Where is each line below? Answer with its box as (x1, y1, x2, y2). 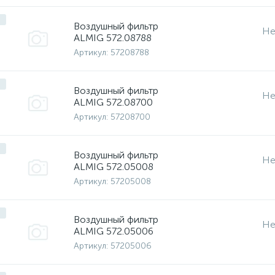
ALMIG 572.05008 (74, 160, 153, 172)
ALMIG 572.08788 (74, 31, 152, 44)
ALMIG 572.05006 (74, 225, 153, 237)
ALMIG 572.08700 (74, 96, 153, 108)
